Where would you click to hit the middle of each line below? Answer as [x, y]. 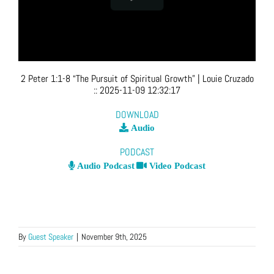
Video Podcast [176, 166]
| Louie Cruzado [224, 79]
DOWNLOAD [137, 114]
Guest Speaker [51, 237]
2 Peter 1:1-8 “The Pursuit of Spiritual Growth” [108, 79]
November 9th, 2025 [114, 237]
